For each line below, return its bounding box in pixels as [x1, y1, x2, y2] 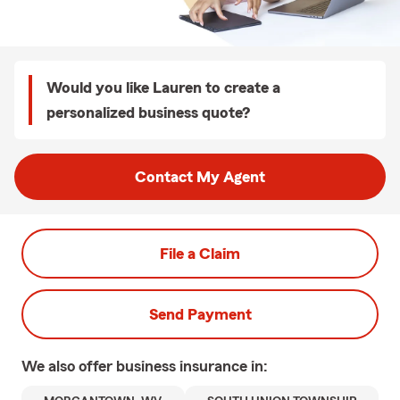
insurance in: [179, 358, 268, 374]
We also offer [21, 358, 116, 374]
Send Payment [148, 306, 252, 322]
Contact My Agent [135, 169, 265, 185]
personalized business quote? [46, 104, 250, 121]
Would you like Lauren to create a [46, 79, 280, 96]
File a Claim [160, 246, 240, 262]
